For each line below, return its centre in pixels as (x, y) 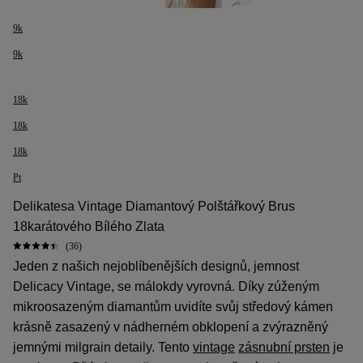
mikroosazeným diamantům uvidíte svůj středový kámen (173, 307)
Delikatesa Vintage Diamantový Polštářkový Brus (154, 206)
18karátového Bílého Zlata (89, 226)
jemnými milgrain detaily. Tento (103, 347)
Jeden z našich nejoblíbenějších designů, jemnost (156, 266)
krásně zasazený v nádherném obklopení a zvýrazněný (171, 327)
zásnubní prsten (284, 347)
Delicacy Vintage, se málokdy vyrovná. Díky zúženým (166, 286)
